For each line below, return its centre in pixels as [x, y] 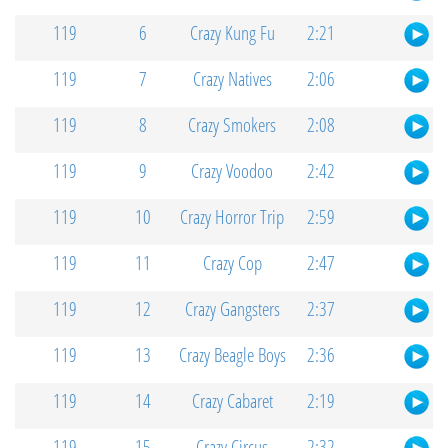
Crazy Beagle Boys [232, 355]
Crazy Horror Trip [232, 217]
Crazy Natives [232, 79]
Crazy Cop [232, 263]
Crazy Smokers [232, 125]
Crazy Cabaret [232, 401]
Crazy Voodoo [232, 171]
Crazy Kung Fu [232, 33]
